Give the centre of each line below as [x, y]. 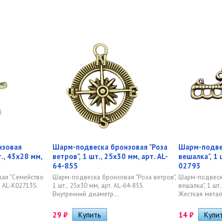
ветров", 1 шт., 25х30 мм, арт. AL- [110, 156]
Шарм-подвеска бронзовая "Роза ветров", [114, 177]
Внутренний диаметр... [86, 194]
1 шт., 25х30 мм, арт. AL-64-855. [98, 185]
